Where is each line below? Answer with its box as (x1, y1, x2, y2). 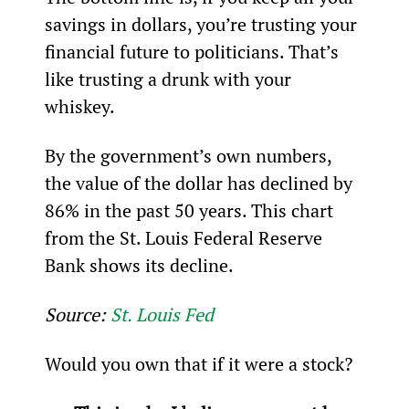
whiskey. (44, 93, 115, 119)
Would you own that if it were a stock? (44, 351, 352, 376)
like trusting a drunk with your (44, 66, 296, 91)
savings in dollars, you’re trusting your (44, 11, 362, 37)
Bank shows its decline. (44, 252, 234, 278)
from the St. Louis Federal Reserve (44, 225, 327, 250)
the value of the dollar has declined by (44, 170, 357, 195)
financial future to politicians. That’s (44, 38, 343, 64)
